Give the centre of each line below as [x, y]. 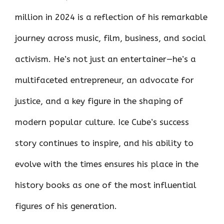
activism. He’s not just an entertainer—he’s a [105, 59]
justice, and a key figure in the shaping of [99, 101]
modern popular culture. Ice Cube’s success [102, 122]
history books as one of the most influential [106, 185]
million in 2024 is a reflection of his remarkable [111, 17]
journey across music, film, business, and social [110, 38]
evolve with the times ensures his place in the [107, 164]
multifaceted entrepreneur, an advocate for [104, 80]
